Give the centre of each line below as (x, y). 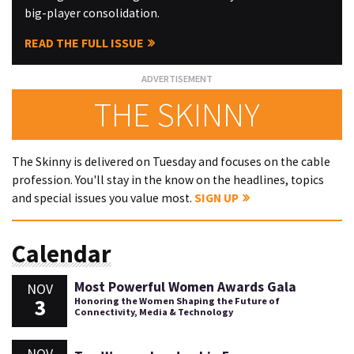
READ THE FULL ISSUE (84, 43)
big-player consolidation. (92, 13)
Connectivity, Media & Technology (153, 311)
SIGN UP (217, 198)
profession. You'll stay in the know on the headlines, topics (168, 179)
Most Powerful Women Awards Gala (185, 286)
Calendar (62, 254)
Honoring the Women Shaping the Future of (177, 300)
